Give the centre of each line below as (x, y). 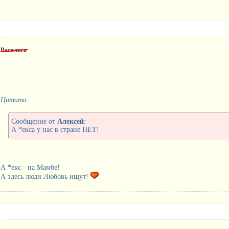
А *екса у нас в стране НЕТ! (55, 129)
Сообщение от (34, 121)
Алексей (70, 121)
